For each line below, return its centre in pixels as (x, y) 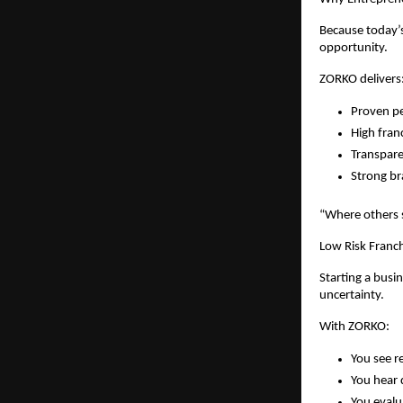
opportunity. (354, 48)
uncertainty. (352, 295)
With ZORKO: (354, 327)
